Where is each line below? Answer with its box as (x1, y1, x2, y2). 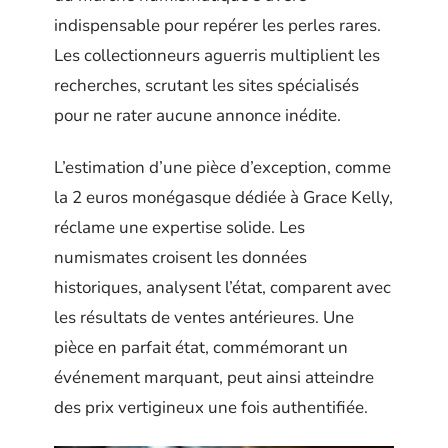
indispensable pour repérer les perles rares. (54, 13, 381, 37)
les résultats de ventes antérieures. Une (54, 306, 354, 329)
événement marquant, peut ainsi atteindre (54, 366, 374, 389)
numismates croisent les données (54, 246, 307, 269)
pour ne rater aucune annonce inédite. (54, 103, 341, 127)
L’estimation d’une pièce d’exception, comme (54, 156, 391, 179)
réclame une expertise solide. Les (54, 216, 305, 239)
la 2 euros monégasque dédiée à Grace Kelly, (54, 186, 393, 209)
